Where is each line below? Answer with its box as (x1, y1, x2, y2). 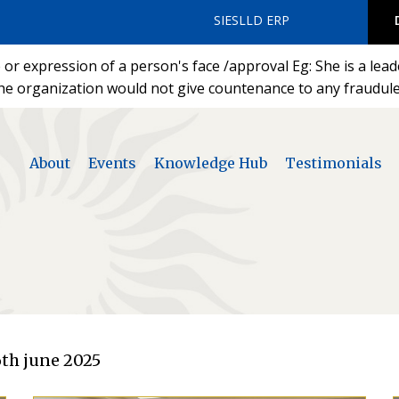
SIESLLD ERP (213, 12, 289, 28)
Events (87, 154, 136, 172)
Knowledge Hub (153, 154, 267, 172)
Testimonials (284, 154, 382, 172)
